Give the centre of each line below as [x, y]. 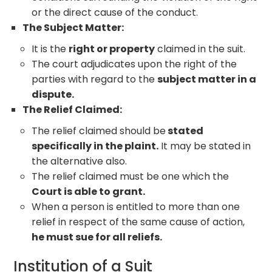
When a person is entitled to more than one [136, 206]
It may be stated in [205, 146]
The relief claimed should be [99, 131]
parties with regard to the [95, 79]
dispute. [53, 94]
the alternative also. [80, 161]
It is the [50, 49]
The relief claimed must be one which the [131, 176]
